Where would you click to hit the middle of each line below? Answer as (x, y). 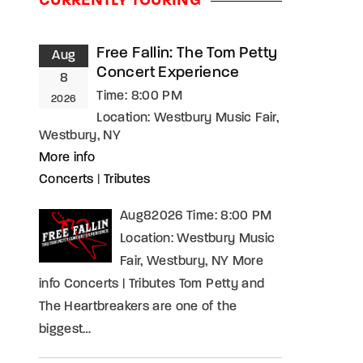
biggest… (65, 330)
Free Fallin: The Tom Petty (187, 54)
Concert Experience (168, 73)
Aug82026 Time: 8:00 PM (196, 216)
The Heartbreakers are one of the (138, 307)
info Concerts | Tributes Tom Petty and (152, 284)
